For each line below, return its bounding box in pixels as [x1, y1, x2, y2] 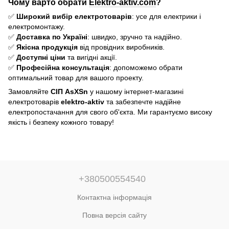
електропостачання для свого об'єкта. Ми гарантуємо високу [8, 108, 212, 117]
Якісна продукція [16, 43, 78, 52]
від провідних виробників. [78, 43, 165, 52]
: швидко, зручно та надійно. [87, 33, 182, 41]
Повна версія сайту [82, 211, 147, 219]
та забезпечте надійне [104, 98, 181, 106]
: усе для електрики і [132, 12, 201, 21]
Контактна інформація [77, 193, 152, 201]
